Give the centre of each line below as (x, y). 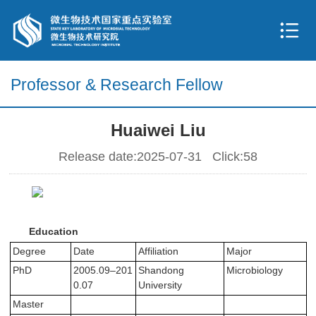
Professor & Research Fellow (116, 85)
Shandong (161, 270)
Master (28, 304)
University (160, 285)
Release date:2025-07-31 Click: (151, 157)
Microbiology (254, 270)
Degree (29, 251)
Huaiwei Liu (158, 130)
